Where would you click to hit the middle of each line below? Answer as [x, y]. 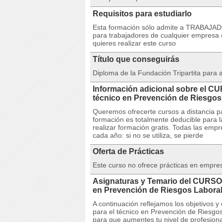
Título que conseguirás [136, 59]
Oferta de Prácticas [128, 151]
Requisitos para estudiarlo [142, 14]
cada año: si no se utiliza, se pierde [148, 135]
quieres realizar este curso [134, 43]
